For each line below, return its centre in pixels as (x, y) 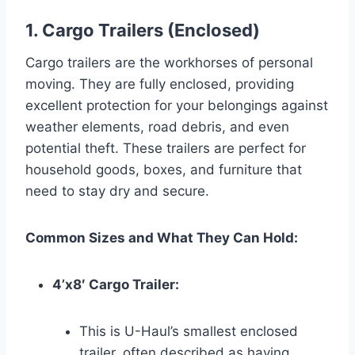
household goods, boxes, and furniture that (164, 169)
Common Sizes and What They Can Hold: (162, 237)
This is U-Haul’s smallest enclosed (189, 331)
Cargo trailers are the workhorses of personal (169, 62)
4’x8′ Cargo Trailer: (116, 284)
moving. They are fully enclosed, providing (160, 84)
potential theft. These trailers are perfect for (166, 148)
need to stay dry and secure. (117, 191)
